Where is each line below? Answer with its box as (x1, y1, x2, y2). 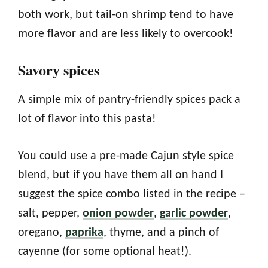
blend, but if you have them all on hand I (18, 169, 223, 181)
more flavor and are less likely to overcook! (18, 28, 233, 40)
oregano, (18, 226, 65, 239)
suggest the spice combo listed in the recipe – (18, 188, 245, 200)
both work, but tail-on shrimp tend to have (18, 8, 233, 21)
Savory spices (18, 59, 99, 80)
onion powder (83, 207, 154, 220)
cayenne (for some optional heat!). (18, 245, 191, 258)
